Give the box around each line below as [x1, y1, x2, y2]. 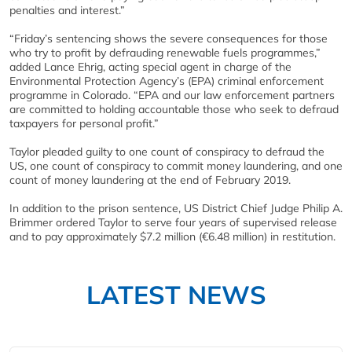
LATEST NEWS [86, 278, 266, 310]
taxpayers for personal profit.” [9, 115, 159, 130]
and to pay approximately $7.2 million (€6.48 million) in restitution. [9, 229, 335, 244]
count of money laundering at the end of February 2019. [9, 172, 291, 187]
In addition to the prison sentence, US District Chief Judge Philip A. [9, 200, 343, 215]
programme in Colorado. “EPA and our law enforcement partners [9, 87, 335, 102]
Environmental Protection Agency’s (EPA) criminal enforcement [9, 73, 324, 88]
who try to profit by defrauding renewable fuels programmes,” [9, 45, 321, 60]
